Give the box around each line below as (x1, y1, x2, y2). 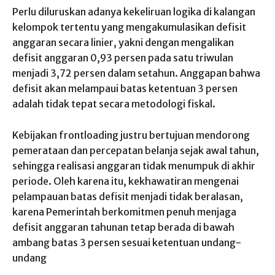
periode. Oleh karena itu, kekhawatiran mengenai (12, 174, 239, 187)
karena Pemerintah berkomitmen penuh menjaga (12, 205, 236, 218)
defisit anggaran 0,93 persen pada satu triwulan (12, 51, 233, 64)
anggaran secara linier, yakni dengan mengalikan (12, 36, 234, 48)
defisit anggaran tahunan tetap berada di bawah (12, 220, 234, 233)
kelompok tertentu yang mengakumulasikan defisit (12, 20, 246, 33)
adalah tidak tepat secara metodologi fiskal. (12, 97, 215, 110)
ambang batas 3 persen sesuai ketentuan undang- (12, 236, 241, 249)
